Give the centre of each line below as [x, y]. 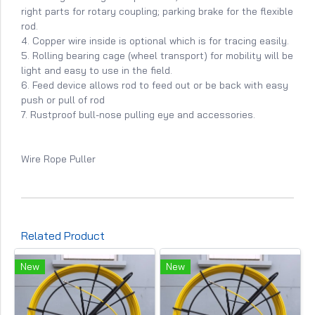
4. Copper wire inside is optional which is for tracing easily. [155, 40]
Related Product [63, 235]
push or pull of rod [63, 99]
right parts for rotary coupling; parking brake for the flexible [157, 11]
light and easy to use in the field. [98, 70]
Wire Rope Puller [58, 159]
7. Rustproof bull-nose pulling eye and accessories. [138, 114]
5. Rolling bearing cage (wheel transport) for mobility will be [157, 55]
